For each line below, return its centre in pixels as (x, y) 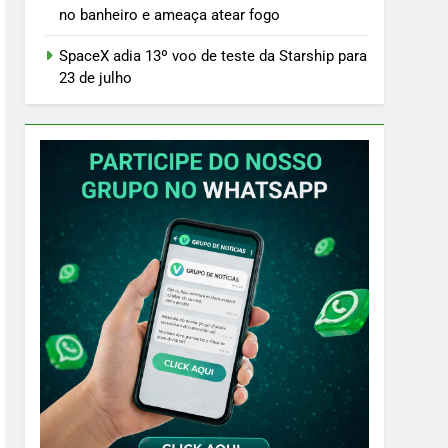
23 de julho (96, 77)
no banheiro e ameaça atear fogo (170, 14)
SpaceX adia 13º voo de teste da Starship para (213, 55)
